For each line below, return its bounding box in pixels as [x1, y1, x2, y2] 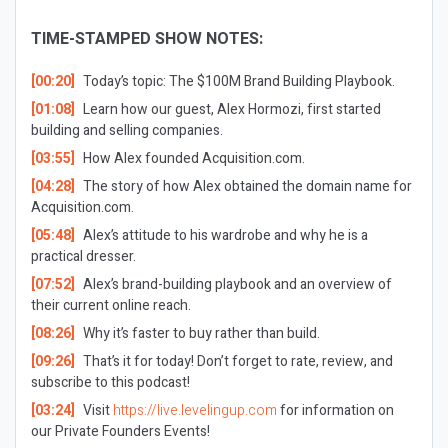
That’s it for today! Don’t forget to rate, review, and [82, 351, 393, 372]
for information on [279, 400, 394, 421]
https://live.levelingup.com [112, 400, 277, 421]
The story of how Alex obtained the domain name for [82, 176, 412, 197]
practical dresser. [31, 246, 136, 267]
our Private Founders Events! [31, 421, 210, 442]
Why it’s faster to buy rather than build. [82, 323, 320, 344]
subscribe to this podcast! [31, 372, 190, 393]
